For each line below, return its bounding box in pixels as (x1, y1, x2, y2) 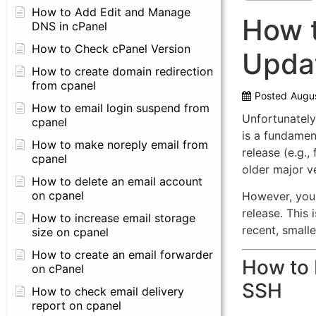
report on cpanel (32, 298, 121, 312)
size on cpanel (32, 225, 109, 239)
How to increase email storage (32, 211, 195, 225)
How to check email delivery (32, 284, 184, 298)
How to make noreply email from (32, 138, 208, 152)
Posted (254, 90, 287, 102)
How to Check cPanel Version (32, 42, 190, 56)
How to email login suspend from (32, 101, 209, 115)
